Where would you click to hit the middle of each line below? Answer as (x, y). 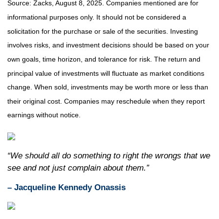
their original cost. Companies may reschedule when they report (106, 101)
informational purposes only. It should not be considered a (97, 17)
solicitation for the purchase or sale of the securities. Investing (103, 31)
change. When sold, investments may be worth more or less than (108, 87)
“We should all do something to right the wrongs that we (109, 156)
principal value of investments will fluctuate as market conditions (106, 73)
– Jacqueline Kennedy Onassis (66, 187)
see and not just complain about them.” (78, 168)
